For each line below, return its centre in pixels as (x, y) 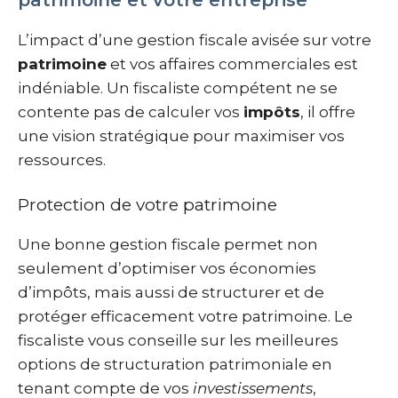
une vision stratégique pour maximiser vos (181, 136)
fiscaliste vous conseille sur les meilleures (178, 340)
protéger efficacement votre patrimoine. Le (185, 316)
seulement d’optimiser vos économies (167, 268)
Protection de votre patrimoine (147, 204)
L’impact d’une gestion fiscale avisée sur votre (195, 40)
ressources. (62, 160)
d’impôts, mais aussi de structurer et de (171, 292)
